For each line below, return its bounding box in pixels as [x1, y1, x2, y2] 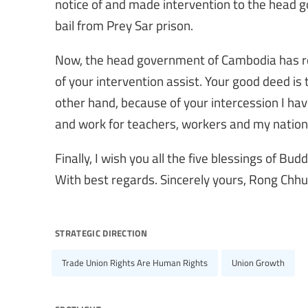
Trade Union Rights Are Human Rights [62, 256, 208, 269]
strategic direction [55, 223, 148, 241]
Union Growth [232, 256, 285, 269]
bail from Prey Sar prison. [55, 15, 193, 34]
